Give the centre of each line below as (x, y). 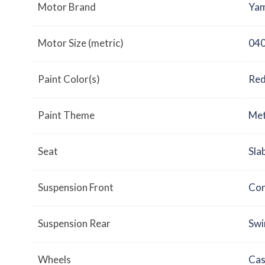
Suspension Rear (74, 224)
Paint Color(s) (69, 79)
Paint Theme (66, 115)
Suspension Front (76, 188)
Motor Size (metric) (81, 43)
